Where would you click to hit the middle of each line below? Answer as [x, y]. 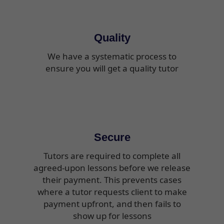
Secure [112, 137]
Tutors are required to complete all [112, 155]
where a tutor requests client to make [112, 191]
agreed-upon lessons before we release [112, 167]
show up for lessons [112, 215]
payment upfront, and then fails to [112, 203]
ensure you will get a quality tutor [112, 68]
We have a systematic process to [112, 56]
